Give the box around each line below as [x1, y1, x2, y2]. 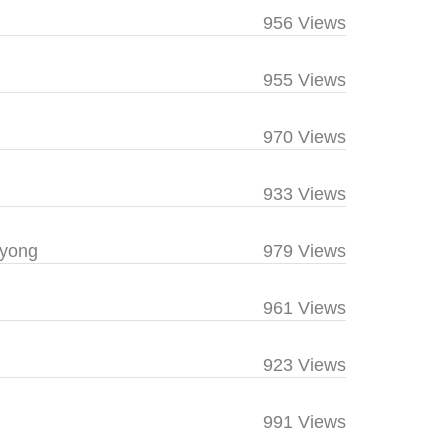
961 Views [263, 298, 346, 318]
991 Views [263, 412, 346, 432]
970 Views [263, 127, 346, 147]
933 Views [263, 184, 346, 204]
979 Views [263, 241, 346, 261]
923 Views [263, 355, 346, 375]
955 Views [263, 70, 346, 90]
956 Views [263, 13, 346, 33]
